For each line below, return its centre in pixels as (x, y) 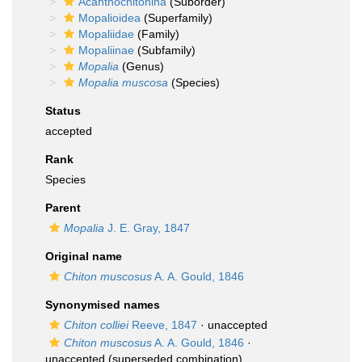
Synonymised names (103, 305)
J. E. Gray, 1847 (147, 228)
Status (63, 111)
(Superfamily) (177, 18)
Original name (84, 256)
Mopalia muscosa (123, 82)
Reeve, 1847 (163, 325)
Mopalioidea (109, 18)
